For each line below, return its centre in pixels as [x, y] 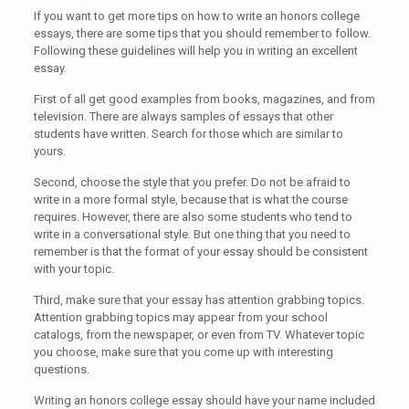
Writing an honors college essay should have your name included [204, 400]
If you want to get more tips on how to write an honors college [196, 16]
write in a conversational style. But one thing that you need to [192, 234]
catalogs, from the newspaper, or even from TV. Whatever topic [199, 335]
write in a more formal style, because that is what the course [190, 199]
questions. [61, 369]
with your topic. [73, 269]
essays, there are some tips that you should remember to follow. [202, 33]
